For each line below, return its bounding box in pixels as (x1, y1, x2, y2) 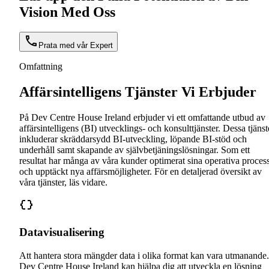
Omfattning (19, 61, 62, 72)
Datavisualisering (19, 225, 104, 238)
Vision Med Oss (19, 4, 115, 20)
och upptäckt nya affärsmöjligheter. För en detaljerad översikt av (19, 166, 262, 177)
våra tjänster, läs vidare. (19, 177, 107, 188)
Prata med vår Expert (38, 41, 113, 50)
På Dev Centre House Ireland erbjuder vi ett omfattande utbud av (19, 112, 265, 123)
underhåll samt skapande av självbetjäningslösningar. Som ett (19, 145, 250, 156)
